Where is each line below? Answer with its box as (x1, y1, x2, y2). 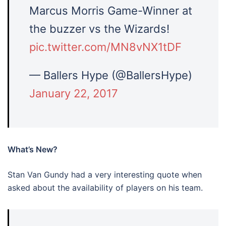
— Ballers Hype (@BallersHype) (29, 69, 192, 82)
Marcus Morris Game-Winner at (29, 4, 192, 17)
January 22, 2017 (29, 87, 118, 100)
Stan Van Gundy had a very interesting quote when (8, 169, 202, 180)
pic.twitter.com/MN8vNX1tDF (29, 40, 182, 53)
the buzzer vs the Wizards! (29, 22, 169, 35)
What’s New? (8, 144, 58, 154)
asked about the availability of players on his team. (8, 183, 203, 193)
